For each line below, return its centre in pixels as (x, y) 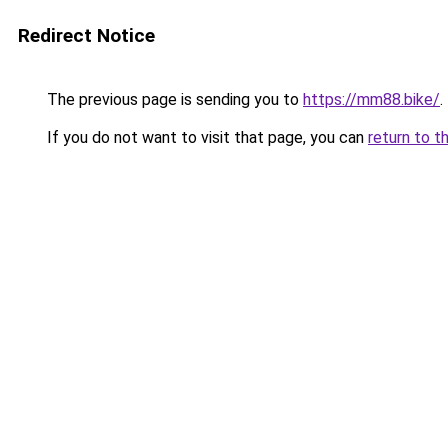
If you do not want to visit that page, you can (205, 137)
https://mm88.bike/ (371, 99)
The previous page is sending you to (173, 99)
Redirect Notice (86, 35)
